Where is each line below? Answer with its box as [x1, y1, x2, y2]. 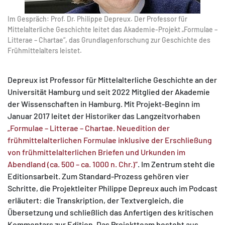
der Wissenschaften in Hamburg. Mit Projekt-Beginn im [8, 99, 200, 108]
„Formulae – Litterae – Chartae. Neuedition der [8, 123, 170, 133]
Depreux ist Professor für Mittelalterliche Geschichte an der [8, 75, 217, 84]
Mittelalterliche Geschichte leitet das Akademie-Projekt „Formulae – [8, 25, 217, 34]
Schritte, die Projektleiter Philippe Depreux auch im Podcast [8, 183, 217, 193]
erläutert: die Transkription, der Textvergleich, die [8, 195, 184, 205]
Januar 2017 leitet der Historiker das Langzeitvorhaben [8, 111, 200, 121]
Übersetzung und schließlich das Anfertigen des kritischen [8, 207, 213, 217]
